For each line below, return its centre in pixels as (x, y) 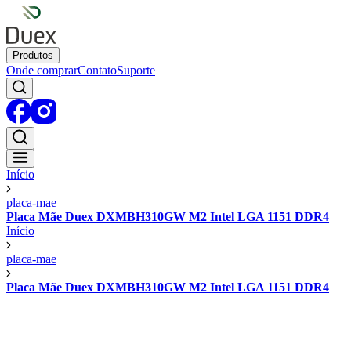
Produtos (33, 55)
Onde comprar (42, 70)
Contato (97, 70)
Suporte (136, 70)
